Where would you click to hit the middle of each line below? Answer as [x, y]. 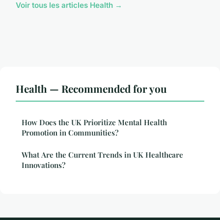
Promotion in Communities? [70, 132]
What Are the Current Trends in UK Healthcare [102, 154]
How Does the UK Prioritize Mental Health [94, 122]
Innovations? [43, 165]
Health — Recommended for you [91, 88]
